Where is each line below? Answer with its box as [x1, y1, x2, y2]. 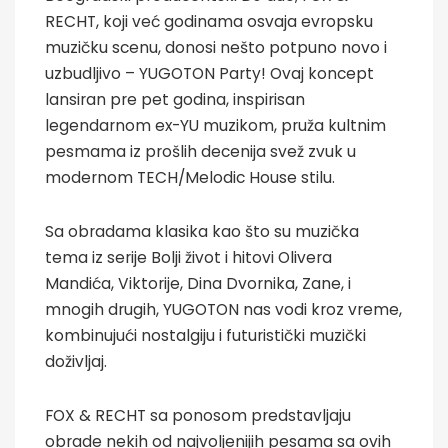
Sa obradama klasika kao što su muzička [45, 220, 359, 242]
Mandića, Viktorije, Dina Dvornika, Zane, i [45, 272, 351, 294]
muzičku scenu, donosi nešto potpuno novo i [45, 36, 387, 58]
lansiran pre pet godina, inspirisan [45, 88, 305, 110]
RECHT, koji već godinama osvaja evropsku [45, 10, 373, 32]
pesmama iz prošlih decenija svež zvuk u [45, 140, 356, 162]
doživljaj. [45, 350, 107, 372]
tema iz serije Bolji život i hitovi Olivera [45, 246, 332, 268]
